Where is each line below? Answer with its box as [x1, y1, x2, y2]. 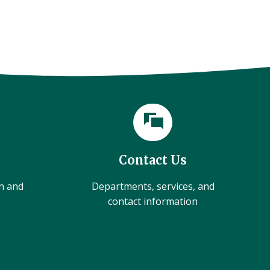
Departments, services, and [91, 180, 215, 193]
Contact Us [119, 152, 187, 168]
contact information [108, 195, 198, 208]
